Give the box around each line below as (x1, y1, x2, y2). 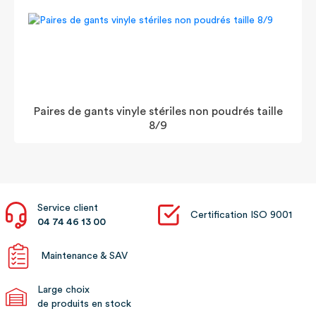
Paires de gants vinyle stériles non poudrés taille (33, 105, 283, 117)
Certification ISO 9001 (190, 210, 292, 220)
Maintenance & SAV (40, 251, 128, 261)
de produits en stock (37, 299, 131, 309)
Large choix (37, 285, 90, 295)
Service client (37, 203, 98, 213)
